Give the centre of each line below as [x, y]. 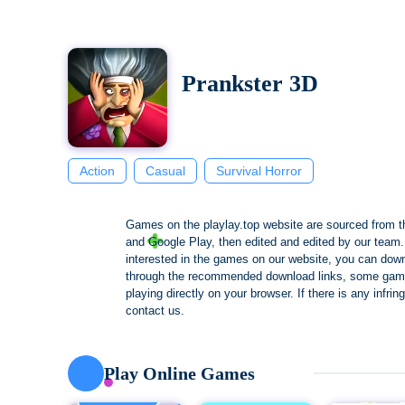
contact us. [155, 311]
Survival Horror [259, 171]
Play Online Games [179, 373]
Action [97, 171]
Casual [165, 171]
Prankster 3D [250, 83]
